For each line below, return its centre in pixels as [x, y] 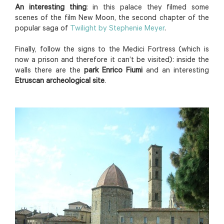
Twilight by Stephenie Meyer [117, 29]
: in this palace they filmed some [147, 8]
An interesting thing [51, 8]
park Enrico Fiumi [113, 71]
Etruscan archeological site [60, 81]
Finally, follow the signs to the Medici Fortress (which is [112, 50]
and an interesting [176, 71]
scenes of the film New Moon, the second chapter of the [112, 18]
